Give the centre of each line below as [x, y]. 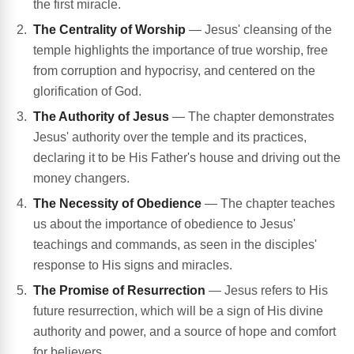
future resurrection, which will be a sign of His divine [178, 311]
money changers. [81, 179]
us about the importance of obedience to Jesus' [164, 224]
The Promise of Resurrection [119, 291]
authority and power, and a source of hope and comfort [185, 332]
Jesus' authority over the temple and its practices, [170, 137]
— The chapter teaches [268, 204]
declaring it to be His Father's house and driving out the [187, 158]
